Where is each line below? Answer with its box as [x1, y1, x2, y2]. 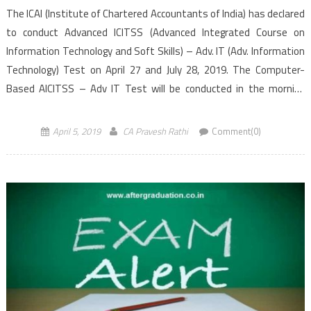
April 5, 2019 [52, 124, 101, 139]
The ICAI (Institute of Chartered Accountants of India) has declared [6, 6, 305, 22]
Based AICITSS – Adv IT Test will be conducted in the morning [6, 81, 305, 97]
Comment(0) [211, 124, 261, 139]
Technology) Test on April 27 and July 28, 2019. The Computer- [6, 62, 305, 78]
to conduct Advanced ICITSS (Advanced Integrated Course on [6, 24, 305, 41]
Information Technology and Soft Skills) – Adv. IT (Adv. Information [6, 43, 305, 60]
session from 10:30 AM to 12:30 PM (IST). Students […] [6, 99, 251, 116]
